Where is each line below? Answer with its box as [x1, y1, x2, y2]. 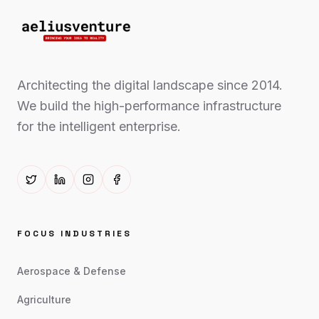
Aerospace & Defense [17, 265, 126, 277]
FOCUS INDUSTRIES [17, 228, 132, 239]
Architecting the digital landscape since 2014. [17, 78, 283, 93]
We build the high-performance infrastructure [17, 98, 281, 113]
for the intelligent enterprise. [17, 119, 181, 134]
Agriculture [17, 293, 71, 305]
